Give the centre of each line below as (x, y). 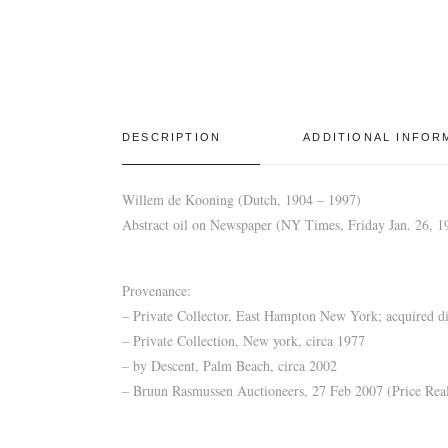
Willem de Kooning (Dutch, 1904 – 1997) (241, 199)
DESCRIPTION (172, 136)
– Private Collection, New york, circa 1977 (243, 340)
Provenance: (156, 290)
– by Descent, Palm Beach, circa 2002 (229, 365)
